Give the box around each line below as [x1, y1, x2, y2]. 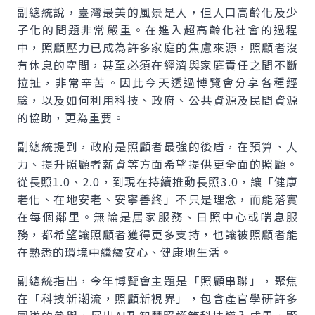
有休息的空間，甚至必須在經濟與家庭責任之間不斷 [17, 56, 298, 73]
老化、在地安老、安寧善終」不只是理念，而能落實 [17, 191, 298, 207]
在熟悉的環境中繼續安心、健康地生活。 [17, 243, 232, 260]
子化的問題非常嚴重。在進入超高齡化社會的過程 [17, 21, 298, 38]
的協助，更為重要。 [17, 109, 124, 126]
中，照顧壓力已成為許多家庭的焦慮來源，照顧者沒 [17, 39, 298, 56]
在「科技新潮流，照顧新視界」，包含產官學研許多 [17, 290, 298, 307]
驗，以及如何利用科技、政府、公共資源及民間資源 [17, 91, 298, 108]
